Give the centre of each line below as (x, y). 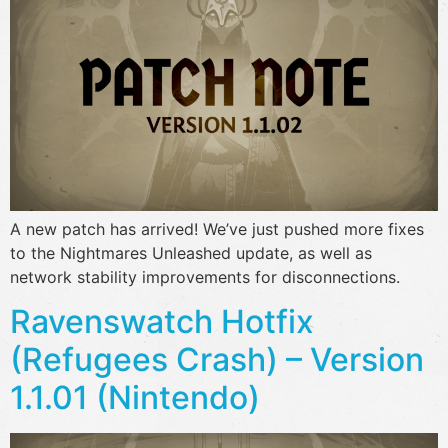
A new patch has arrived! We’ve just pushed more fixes (217, 228)
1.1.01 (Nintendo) (135, 398)
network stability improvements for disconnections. (205, 276)
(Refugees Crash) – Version (217, 360)
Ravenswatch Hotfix (162, 322)
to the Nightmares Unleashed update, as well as (191, 252)
